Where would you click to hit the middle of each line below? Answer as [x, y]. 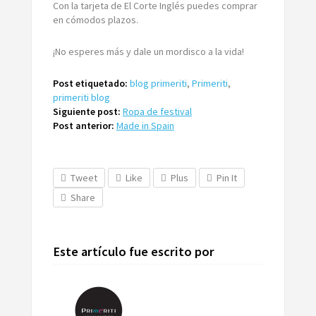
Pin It [226, 177]
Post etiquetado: [90, 83]
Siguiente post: [86, 111]
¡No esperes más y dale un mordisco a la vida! [148, 51]
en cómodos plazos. [95, 19]
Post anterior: [83, 125]
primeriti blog [81, 97]
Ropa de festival [157, 111]
